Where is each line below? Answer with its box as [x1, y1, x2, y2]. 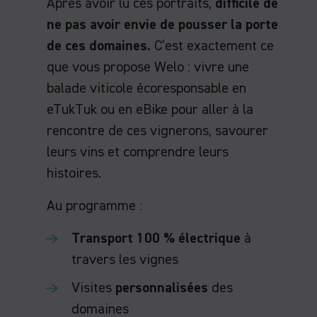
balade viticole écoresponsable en [47, 81, 246, 96]
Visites [71, 280, 115, 295]
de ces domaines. [47, 38, 151, 53]
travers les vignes [71, 252, 178, 267]
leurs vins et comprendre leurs [47, 144, 229, 159]
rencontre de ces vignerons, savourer [47, 123, 268, 138]
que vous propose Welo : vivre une [47, 59, 249, 74]
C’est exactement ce [151, 38, 274, 53]
